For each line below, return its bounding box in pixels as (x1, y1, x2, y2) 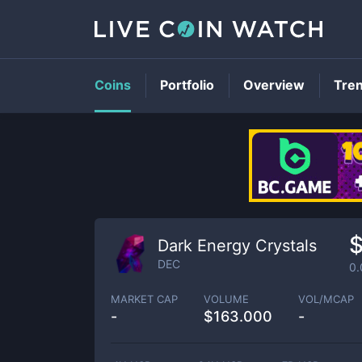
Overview (243, 77, 305, 93)
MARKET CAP (111, 292, 178, 305)
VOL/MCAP (298, 292, 354, 305)
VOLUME (204, 292, 249, 305)
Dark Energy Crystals (158, 235, 317, 255)
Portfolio (160, 77, 214, 93)
